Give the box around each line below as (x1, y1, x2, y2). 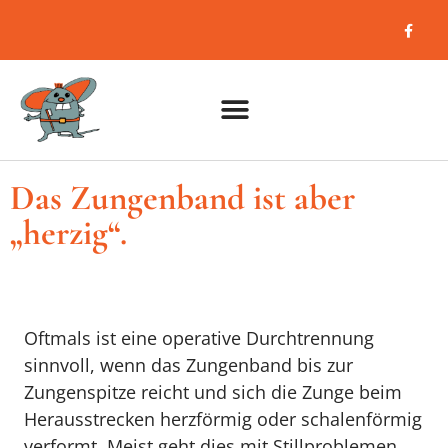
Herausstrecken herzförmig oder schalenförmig (24, 407, 423, 432)
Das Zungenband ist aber (10, 177, 355, 220)
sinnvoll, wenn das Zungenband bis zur (24, 353, 354, 378)
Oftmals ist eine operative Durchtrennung (24, 326, 375, 351)
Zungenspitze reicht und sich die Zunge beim (24, 380, 403, 405)
